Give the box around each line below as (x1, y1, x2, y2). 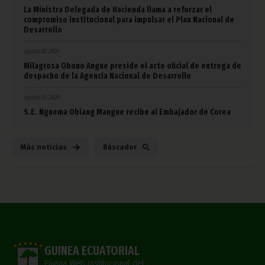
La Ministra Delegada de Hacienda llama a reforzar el (24, 5, 212, 15)
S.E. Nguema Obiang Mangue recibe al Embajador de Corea (24, 107, 231, 118)
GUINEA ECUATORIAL (44, 243, 140, 258)
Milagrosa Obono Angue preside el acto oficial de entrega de (24, 61, 241, 72)
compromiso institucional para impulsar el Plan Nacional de (24, 15, 234, 25)
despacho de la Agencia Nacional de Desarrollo (24, 71, 191, 82)
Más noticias (21, 143, 67, 152)
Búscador (103, 143, 137, 152)
